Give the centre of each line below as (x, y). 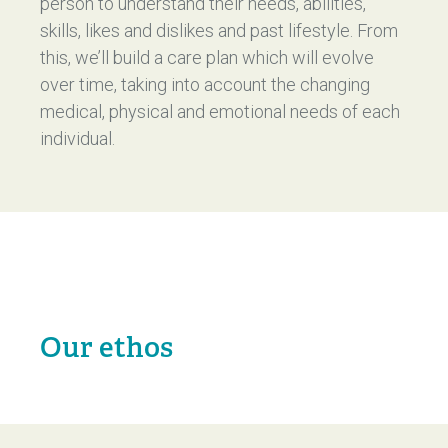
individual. (77, 138)
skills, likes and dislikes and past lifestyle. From (219, 30)
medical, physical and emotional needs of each (220, 111)
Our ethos (106, 347)
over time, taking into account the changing (205, 84)
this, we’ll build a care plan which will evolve (207, 57)
